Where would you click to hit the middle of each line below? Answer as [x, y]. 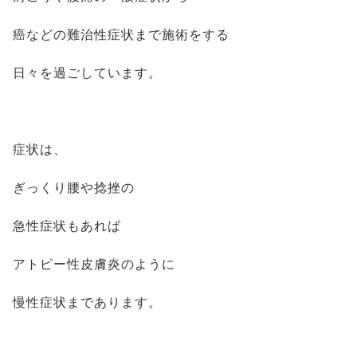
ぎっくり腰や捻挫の [74, 188]
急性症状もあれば [67, 226]
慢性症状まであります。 [87, 302]
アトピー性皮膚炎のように [94, 264]
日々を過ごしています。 [87, 73]
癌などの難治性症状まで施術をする [121, 35]
